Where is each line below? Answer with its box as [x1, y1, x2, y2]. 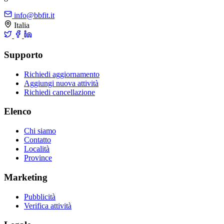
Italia [12, 21, 29, 30]
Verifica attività [24, 201, 71, 210]
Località [24, 144, 49, 153]
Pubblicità [24, 192, 55, 201]
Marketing [4, 171, 47, 182]
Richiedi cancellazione [24, 87, 95, 96]
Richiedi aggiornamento [24, 69, 99, 78]
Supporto [4, 49, 43, 60]
